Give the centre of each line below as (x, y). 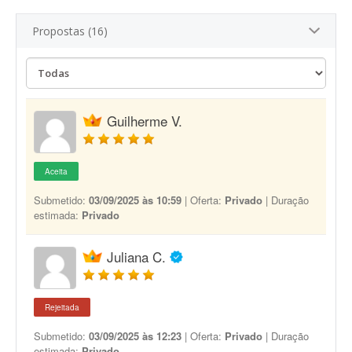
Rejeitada (62, 307)
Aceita (56, 171)
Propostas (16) (70, 31)
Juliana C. (136, 257)
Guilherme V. (145, 121)
